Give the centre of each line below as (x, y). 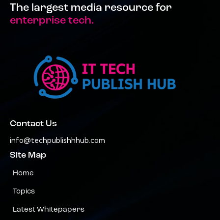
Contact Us (33, 124)
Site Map (28, 156)
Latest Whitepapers (49, 210)
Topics (24, 192)
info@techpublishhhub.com (57, 140)
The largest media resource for (91, 8)
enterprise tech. (52, 21)
